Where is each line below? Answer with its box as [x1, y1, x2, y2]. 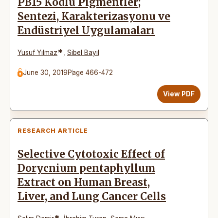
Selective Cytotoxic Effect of [18, 147, 165, 161]
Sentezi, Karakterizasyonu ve [18, 10, 170, 23]
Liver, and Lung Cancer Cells [18, 190, 166, 203]
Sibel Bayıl [67, 48, 99, 56]
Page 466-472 [68, 68, 113, 76]
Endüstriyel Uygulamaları [18, 24, 155, 37]
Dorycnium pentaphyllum [18, 162, 155, 175]
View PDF [163, 90, 195, 98]
